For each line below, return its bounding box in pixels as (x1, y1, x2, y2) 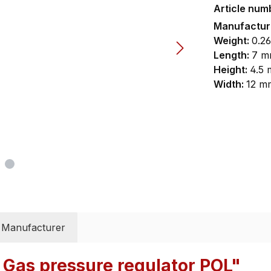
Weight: (213, 34, 252, 47)
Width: (213, 78, 246, 91)
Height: (213, 64, 250, 76)
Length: (213, 49, 252, 62)
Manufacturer (1, 221, 65, 233)
